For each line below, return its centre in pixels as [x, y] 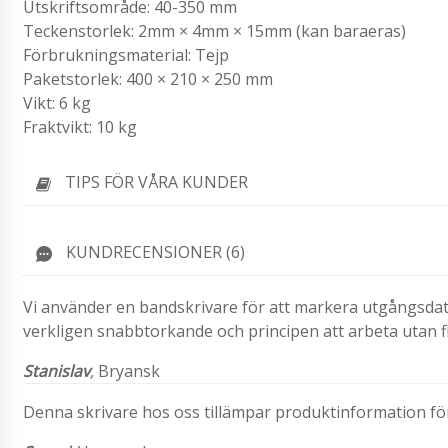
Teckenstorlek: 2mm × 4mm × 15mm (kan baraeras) [214, 31]
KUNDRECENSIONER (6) [155, 251]
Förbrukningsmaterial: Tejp [126, 55]
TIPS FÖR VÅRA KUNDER [156, 182]
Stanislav [56, 370]
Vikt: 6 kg [57, 103]
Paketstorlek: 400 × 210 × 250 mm [148, 79]
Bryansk [127, 370]
